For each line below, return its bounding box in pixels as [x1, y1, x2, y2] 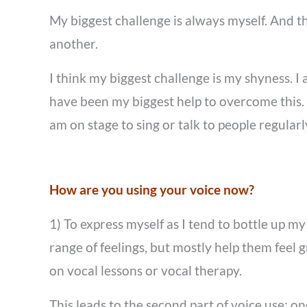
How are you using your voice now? [49, 182, 254, 197]
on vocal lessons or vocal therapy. [49, 263, 242, 278]
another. [49, 36, 98, 51]
